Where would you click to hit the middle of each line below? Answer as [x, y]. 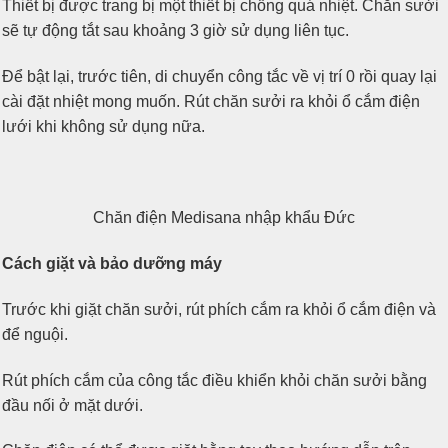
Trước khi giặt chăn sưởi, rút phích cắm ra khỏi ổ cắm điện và [219, 309]
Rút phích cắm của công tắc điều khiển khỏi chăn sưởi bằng [214, 380]
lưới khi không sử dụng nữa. [103, 126]
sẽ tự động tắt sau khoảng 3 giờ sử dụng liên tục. [175, 30]
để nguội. [35, 334]
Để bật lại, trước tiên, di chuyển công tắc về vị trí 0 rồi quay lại [219, 76]
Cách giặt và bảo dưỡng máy [112, 264]
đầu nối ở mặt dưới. [72, 405]
